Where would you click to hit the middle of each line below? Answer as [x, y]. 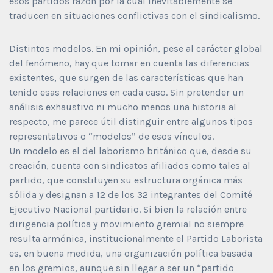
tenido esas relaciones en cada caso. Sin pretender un [126, 92]
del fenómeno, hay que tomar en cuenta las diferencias [129, 63]
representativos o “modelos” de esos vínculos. [112, 136]
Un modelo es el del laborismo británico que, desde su [130, 151]
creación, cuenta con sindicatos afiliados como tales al [130, 165]
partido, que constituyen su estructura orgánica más [126, 180]
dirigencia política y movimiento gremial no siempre [126, 224]
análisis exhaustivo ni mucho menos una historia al [123, 107]
